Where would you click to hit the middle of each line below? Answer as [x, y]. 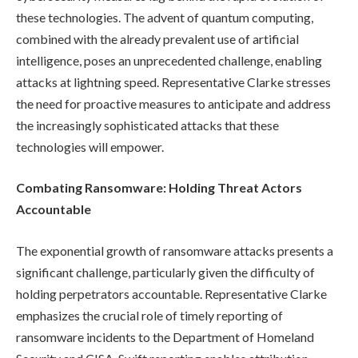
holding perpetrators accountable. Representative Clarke [171, 294]
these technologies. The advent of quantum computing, [165, 17]
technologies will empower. [90, 146]
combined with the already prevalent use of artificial [157, 38]
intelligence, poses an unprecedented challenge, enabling [169, 60]
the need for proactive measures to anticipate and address [173, 103]
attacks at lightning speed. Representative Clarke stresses [173, 82]
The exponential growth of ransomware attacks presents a [175, 251]
